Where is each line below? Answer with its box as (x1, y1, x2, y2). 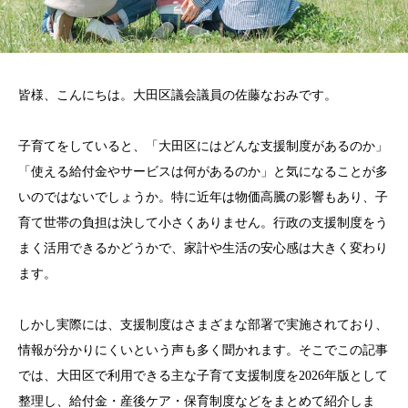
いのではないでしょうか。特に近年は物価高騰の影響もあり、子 (18, 190, 388, 205)
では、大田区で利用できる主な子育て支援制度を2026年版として (18, 369, 388, 383)
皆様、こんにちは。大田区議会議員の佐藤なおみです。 (18, 88, 337, 103)
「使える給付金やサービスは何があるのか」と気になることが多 (18, 165, 388, 179)
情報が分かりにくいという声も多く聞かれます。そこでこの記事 (18, 343, 388, 358)
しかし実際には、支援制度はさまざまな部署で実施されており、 (18, 318, 388, 332)
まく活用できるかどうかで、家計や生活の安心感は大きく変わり (18, 241, 388, 256)
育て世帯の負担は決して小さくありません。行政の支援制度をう (18, 216, 388, 230)
